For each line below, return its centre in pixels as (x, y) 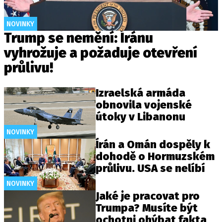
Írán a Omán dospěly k (153, 145)
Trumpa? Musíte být (147, 208)
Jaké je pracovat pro (148, 196)
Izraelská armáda (141, 93)
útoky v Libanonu (141, 117)
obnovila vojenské (144, 105)
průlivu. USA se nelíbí (150, 168)
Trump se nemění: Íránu (79, 38)
